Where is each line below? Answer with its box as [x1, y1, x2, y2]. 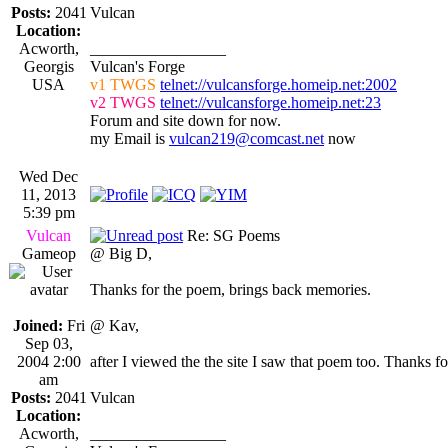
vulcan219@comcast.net [169, 129, 324, 147]
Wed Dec [19, 167, 78, 185]
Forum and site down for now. [90, 111, 281, 129]
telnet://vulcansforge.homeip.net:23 [160, 93, 381, 111]
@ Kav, [90, 316, 139, 334]
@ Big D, [90, 244, 152, 262]
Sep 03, [24, 334, 73, 352]
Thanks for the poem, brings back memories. [90, 280, 371, 298]
